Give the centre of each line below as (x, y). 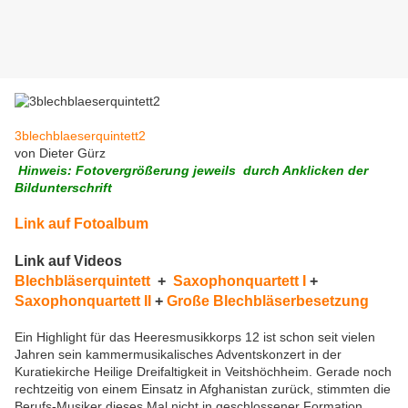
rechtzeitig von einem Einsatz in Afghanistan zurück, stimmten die (203, 389)
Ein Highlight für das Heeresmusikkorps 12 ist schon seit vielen (195, 337)
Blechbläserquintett (84, 281)
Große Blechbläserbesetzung (268, 301)
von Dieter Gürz (60, 153)
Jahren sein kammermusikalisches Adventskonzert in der (178, 355)
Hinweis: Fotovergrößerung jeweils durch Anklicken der (191, 171)
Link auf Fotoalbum (82, 224)
